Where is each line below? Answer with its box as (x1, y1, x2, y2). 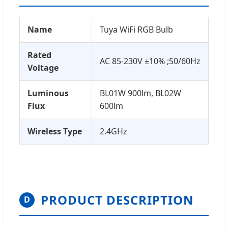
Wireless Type (27, 125, 82, 137)
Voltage (27, 62, 59, 73)
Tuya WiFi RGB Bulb (100, 23, 173, 35)
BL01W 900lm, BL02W (100, 87, 181, 99)
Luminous (27, 87, 69, 99)
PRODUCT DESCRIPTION (41, 191, 194, 208)
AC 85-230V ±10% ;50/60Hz (100, 55, 201, 67)
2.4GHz (100, 125, 127, 137)
